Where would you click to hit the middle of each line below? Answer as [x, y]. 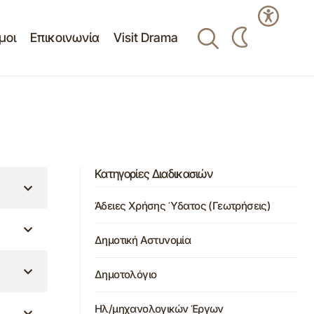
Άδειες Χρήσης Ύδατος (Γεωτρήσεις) [183, 206]
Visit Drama [145, 37]
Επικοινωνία [64, 37]
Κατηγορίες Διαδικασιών [154, 174]
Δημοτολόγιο [126, 275]
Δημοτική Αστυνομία [143, 240]
